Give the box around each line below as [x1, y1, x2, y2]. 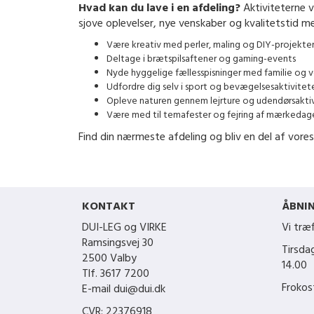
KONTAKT [82, 198, 135, 217]
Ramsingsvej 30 [82, 234, 153, 253]
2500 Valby [82, 250, 137, 268]
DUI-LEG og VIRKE [82, 219, 167, 238]
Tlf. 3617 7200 [82, 265, 149, 284]
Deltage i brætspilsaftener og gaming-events [107, 51, 296, 68]
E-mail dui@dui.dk [82, 280, 165, 299]
